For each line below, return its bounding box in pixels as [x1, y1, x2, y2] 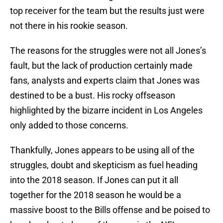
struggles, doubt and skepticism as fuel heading [10, 160, 198, 171]
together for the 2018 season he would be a [10, 190, 181, 201]
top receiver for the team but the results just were [10, 5, 205, 16]
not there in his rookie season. [10, 20, 128, 31]
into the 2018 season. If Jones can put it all [10, 175, 178, 186]
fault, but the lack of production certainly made [10, 60, 193, 71]
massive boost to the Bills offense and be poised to [10, 205, 210, 216]
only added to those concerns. [10, 120, 128, 131]
